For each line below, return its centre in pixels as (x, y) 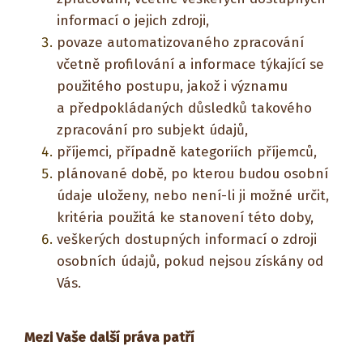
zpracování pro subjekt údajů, (152, 130)
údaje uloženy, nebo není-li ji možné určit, (193, 196)
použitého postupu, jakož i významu (172, 86)
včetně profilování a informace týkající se (190, 64)
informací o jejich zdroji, (133, 21)
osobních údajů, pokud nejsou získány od (190, 261)
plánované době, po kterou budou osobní (192, 174)
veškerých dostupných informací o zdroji (187, 239)
